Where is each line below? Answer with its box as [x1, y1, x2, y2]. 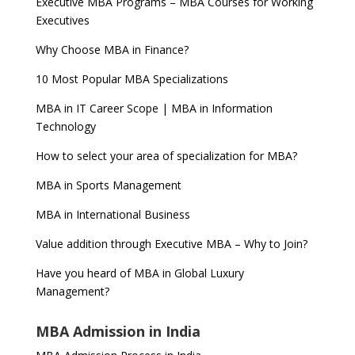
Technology [35, 119, 96, 134]
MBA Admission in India [35, 322, 200, 341]
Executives [35, 13, 90, 28]
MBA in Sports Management [35, 177, 181, 193]
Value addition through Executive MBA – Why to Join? [35, 236, 307, 251]
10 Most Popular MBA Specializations [35, 71, 228, 86]
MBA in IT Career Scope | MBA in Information [35, 101, 273, 116]
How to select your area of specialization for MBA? [35, 148, 297, 163]
